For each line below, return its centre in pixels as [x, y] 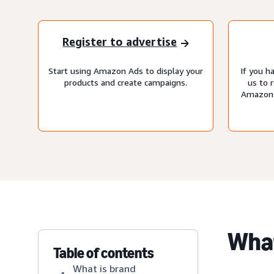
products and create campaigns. [126, 82]
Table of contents [104, 253]
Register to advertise [120, 42]
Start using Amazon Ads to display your [126, 70]
